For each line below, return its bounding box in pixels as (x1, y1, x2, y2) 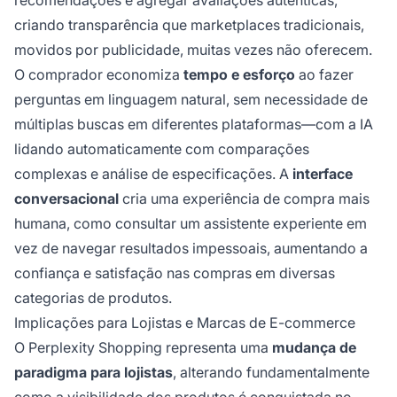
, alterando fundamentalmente (173, 363, 370, 382)
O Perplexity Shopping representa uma (14, 339, 272, 357)
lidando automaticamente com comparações (14, 140, 309, 159)
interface (292, 165, 353, 183)
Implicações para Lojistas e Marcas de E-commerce (14, 314, 355, 332)
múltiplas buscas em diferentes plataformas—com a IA (14, 115, 373, 134)
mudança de (272, 339, 356, 357)
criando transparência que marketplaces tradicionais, (14, 16, 364, 35)
